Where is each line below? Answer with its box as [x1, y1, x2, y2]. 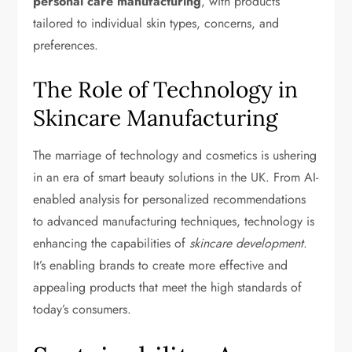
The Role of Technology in [33, 75, 299, 104]
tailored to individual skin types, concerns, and [33, 14, 280, 32]
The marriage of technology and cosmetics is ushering [33, 146, 317, 164]
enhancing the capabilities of [33, 234, 190, 252]
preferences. [33, 36, 99, 54]
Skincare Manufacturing [33, 104, 278, 132]
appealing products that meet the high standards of [33, 278, 302, 296]
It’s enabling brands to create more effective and [33, 256, 288, 274]
